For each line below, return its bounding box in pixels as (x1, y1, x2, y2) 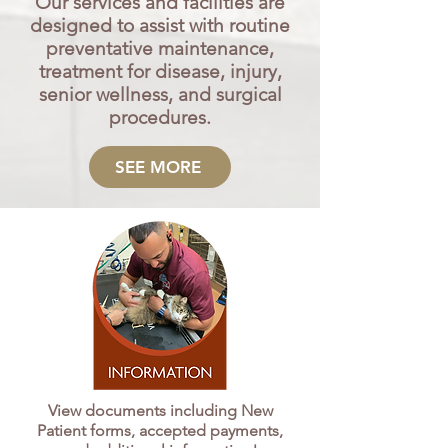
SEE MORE (115, 157, 201, 177)
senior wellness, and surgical (38, 83, 282, 106)
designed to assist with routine (30, 14, 290, 37)
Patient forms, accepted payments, (37, 421, 283, 440)
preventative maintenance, (46, 37, 274, 60)
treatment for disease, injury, (38, 60, 282, 83)
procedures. (109, 106, 211, 129)
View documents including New (47, 401, 273, 420)
